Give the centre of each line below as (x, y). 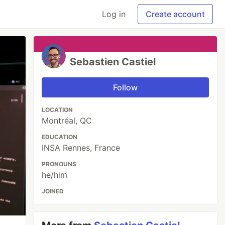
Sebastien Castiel (113, 62)
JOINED (53, 191)
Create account (175, 14)
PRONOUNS (59, 164)
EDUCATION (60, 137)
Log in (114, 14)
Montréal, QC (67, 121)
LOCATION (58, 110)
